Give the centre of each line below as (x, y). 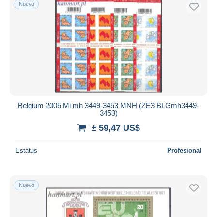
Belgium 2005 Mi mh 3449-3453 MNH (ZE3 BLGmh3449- (108, 105)
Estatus (26, 150)
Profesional (184, 150)
